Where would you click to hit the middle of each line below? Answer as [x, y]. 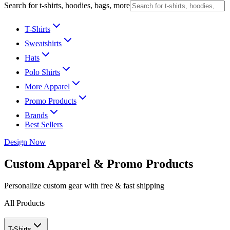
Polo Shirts [42, 72]
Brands [36, 115]
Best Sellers [44, 124]
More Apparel [47, 87]
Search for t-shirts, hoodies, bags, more [67, 5]
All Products [24, 203]
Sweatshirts [43, 43]
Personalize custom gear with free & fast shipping [84, 185]
